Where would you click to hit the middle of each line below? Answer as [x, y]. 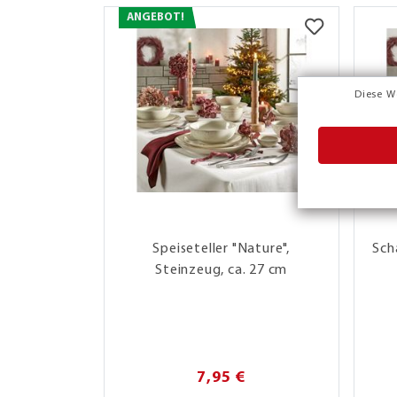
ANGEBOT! [155, 17]
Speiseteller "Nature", [222, 249]
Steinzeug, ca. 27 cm [222, 270]
